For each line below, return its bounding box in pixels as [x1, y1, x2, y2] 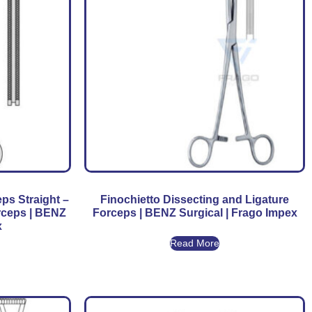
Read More [170, 237, 220, 249]
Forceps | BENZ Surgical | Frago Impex [92, 206, 297, 219]
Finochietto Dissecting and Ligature [100, 193, 290, 205]
